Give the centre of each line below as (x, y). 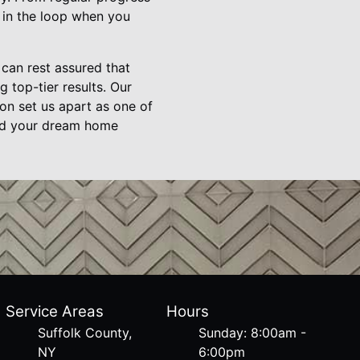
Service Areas (54, 311)
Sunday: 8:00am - (253, 333)
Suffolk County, (84, 333)
